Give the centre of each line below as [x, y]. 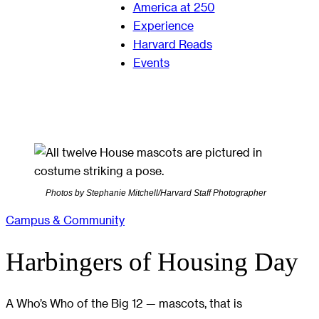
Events [151, 62]
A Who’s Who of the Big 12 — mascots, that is [124, 303]
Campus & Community [65, 220]
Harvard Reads [172, 44]
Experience [163, 25]
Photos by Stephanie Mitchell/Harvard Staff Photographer [156, 193]
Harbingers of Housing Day [152, 262]
